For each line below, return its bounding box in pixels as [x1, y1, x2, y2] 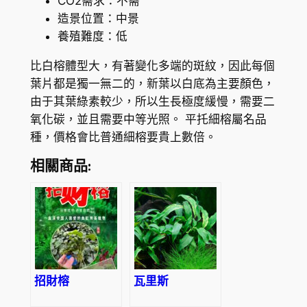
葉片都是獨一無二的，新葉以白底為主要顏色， [29, 76, 275, 90]
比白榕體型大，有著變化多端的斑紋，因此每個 [29, 58, 275, 73]
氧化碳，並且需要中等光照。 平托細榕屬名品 [29, 112, 267, 126]
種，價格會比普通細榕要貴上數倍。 [29, 130, 217, 144]
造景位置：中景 [57, 12, 139, 26]
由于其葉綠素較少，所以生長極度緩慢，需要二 [29, 94, 275, 108]
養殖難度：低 [57, 29, 127, 44]
